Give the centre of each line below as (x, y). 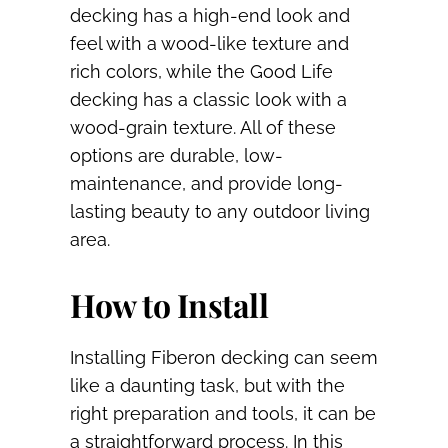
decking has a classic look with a (208, 100)
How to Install (169, 305)
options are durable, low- (176, 156)
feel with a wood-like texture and (209, 44)
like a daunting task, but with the (207, 386)
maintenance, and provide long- (206, 184)
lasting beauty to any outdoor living (220, 212)
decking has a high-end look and (210, 16)
